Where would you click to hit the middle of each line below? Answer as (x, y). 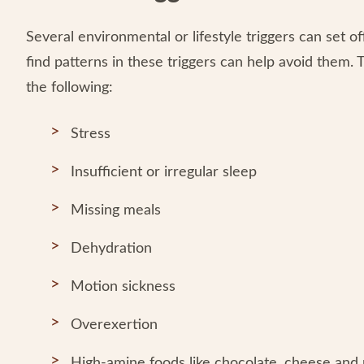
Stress (91, 134)
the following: (69, 88)
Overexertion (114, 325)
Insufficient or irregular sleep (164, 172)
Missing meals (116, 210)
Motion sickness (123, 287)
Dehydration (111, 249)
